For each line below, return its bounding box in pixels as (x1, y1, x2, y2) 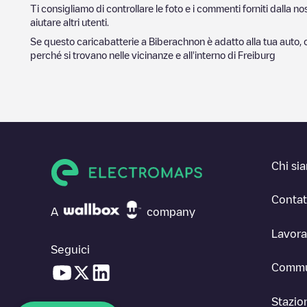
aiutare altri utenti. (30, 17, 109, 27)
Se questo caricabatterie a (30, 36, 149, 46)
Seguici (51, 243, 90, 255)
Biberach (149, 36, 188, 46)
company (147, 206, 195, 217)
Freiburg (238, 50, 275, 60)
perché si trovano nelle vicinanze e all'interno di (30, 50, 238, 60)
